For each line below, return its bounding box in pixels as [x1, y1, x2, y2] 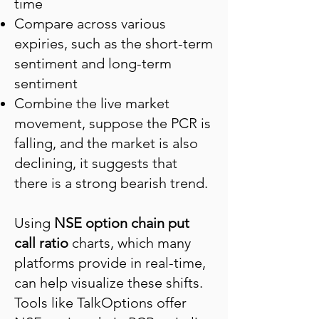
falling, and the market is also [14, 135, 198, 152]
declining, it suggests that [14, 155, 177, 172]
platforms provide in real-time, [14, 254, 206, 271]
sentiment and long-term [14, 55, 172, 72]
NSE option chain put [54, 214, 189, 231]
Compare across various [14, 15, 166, 32]
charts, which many [68, 234, 191, 251]
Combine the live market [14, 95, 169, 112]
